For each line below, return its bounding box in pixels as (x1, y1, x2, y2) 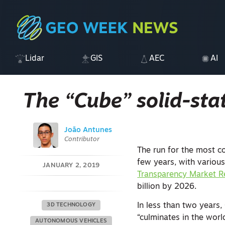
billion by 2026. (137, 183, 197, 191)
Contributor (64, 136, 99, 143)
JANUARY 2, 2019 (43, 162, 100, 169)
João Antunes (64, 127, 112, 134)
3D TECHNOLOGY (47, 202, 95, 208)
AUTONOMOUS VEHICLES (35, 218, 107, 224)
